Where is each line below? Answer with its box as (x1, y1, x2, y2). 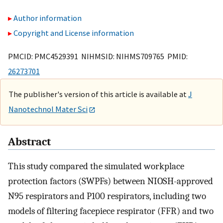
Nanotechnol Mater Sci (8, 104, 88, 114)
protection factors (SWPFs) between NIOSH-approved (8, 176, 213, 187)
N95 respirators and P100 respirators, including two (8, 191, 206, 202)
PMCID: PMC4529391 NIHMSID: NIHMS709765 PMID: (8, 51, 188, 61)
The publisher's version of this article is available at (8, 89, 188, 99)
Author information (13, 13, 82, 23)
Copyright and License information (13, 28, 134, 38)
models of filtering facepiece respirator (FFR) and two (8, 206, 214, 217)
